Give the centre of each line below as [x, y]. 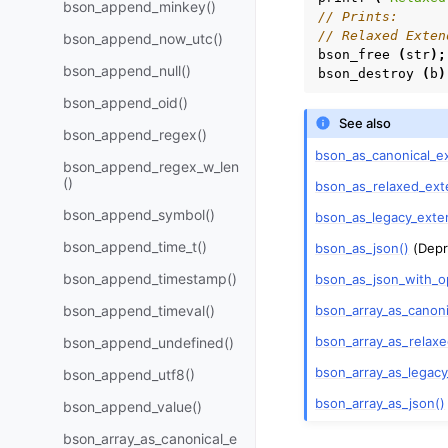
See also [365, 123]
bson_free [354, 54]
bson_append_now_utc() [143, 38]
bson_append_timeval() [139, 310]
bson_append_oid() [125, 102]
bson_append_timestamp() [150, 278]
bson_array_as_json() [380, 402]
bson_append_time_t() [135, 246]
